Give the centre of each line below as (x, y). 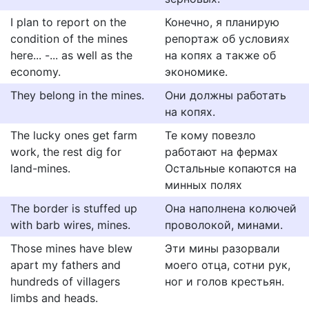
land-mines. (40, 168)
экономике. (196, 72)
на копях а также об (220, 55)
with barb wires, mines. (70, 225)
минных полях (203, 185)
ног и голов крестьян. (225, 281)
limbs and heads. (54, 298)
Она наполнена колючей (231, 208)
